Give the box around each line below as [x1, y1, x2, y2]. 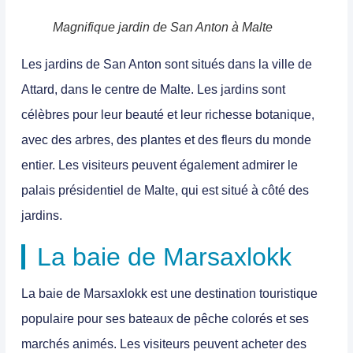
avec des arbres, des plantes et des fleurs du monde [21, 132, 311, 147]
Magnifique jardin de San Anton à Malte [53, 20, 273, 34]
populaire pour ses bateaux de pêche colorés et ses [21, 311, 309, 325]
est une [147, 286, 195, 300]
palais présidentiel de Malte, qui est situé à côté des [21, 183, 309, 197]
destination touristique [195, 286, 318, 300]
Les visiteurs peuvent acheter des [117, 336, 307, 351]
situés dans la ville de [191, 57, 312, 71]
